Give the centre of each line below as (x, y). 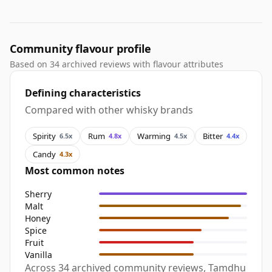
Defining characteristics (83, 93)
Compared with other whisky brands (109, 110)
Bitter (213, 136)
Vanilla (39, 254)
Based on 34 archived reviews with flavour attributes (117, 64)
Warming (154, 136)
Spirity (44, 136)
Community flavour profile (80, 49)
